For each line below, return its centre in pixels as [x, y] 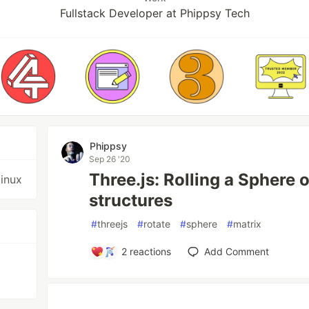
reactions [149, 251]
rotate [157, 224]
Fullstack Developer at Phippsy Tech [154, 13]
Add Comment [237, 251]
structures [131, 200]
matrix [248, 224]
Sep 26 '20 [110, 159]
